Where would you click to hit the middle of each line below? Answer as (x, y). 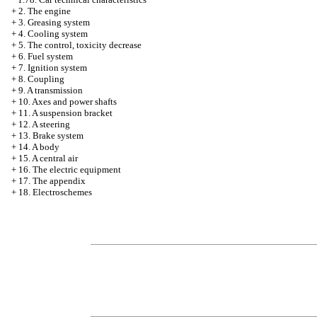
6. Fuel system (46, 56)
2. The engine (45, 11)
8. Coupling (41, 79)
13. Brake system (51, 136)
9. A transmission (51, 90)
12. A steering (44, 124)
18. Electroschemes (55, 192)
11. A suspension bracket (65, 113)
